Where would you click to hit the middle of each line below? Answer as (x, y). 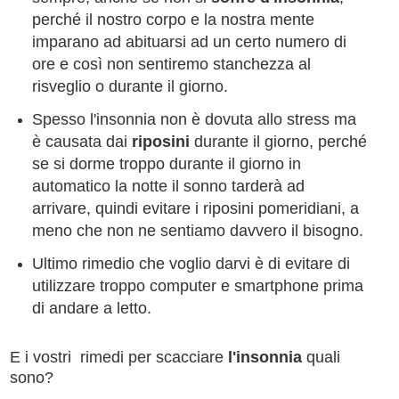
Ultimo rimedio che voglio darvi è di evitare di (191, 263)
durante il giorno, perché (280, 141)
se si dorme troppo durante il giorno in (166, 163)
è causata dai (81, 141)
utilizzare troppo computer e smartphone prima (197, 285)
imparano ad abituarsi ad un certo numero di (189, 42)
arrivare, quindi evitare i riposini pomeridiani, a (195, 208)
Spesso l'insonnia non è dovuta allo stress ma (194, 119)
